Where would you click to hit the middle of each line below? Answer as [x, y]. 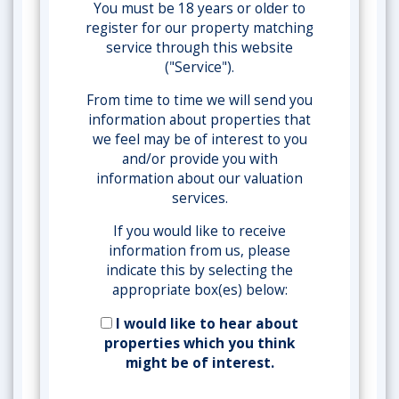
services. [199, 198]
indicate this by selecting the [199, 270]
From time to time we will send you [199, 100]
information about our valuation [199, 179]
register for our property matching [199, 28]
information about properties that [199, 120]
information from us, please [199, 251]
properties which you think [199, 343]
